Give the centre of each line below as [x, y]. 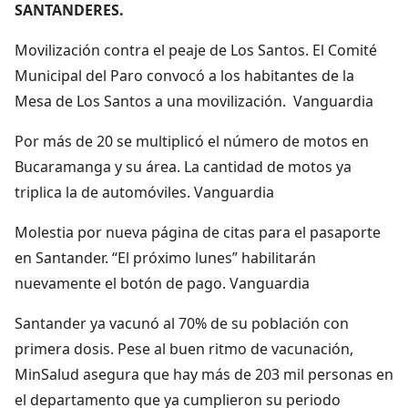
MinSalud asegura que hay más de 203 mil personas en [204, 374]
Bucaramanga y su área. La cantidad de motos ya [183, 166]
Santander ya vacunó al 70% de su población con [182, 323]
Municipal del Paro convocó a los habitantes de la [184, 75]
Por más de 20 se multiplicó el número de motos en [192, 141]
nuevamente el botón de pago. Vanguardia [162, 283]
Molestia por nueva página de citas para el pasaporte [198, 232]
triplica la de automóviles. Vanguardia [144, 192]
